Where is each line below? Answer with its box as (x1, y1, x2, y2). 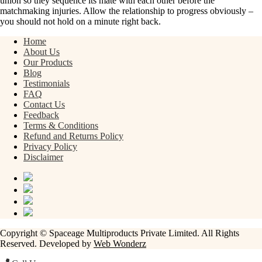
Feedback (23, 110, 59, 120)
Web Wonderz (94, 239, 146, 249)
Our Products (23, 57, 73, 68)
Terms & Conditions (23, 120, 98, 131)
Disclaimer (23, 152, 63, 163)
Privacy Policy (23, 142, 77, 152)
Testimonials (23, 78, 70, 89)
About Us (23, 47, 60, 57)
